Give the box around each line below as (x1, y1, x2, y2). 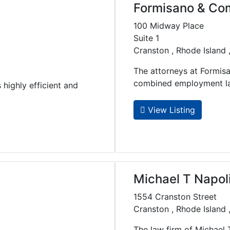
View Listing (145, 105, 195, 116)
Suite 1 (133, 33, 159, 44)
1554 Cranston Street (133, 191, 217, 202)
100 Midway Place (133, 21, 204, 31)
